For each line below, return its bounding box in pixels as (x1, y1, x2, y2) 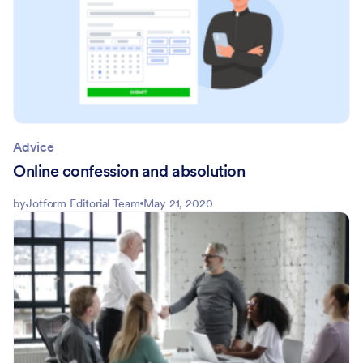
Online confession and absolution (13, 160, 246, 181)
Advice (13, 138, 54, 155)
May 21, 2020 (143, 195, 213, 211)
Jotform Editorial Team (25, 195, 140, 211)
